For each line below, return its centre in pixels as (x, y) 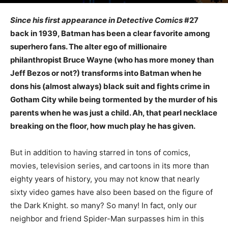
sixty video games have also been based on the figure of (111, 192)
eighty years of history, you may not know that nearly (105, 179)
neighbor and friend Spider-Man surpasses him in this (107, 219)
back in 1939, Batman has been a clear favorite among (110, 33)
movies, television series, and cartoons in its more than (110, 166)
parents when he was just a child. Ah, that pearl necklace (114, 113)
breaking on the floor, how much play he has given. (103, 126)
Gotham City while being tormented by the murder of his (114, 99)
